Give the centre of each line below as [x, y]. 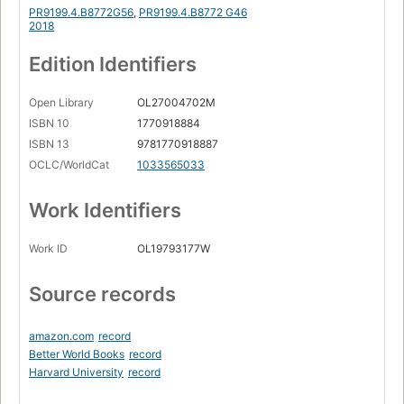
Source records [102, 294]
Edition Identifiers [113, 64]
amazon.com [61, 336]
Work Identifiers [105, 211]
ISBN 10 [49, 124]
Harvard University [76, 372]
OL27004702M [176, 103]
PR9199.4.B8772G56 [81, 13]
